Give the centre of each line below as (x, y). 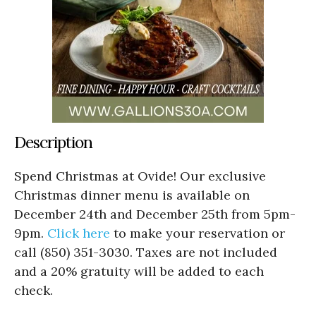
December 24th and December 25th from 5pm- (155, 214)
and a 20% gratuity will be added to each (139, 271)
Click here (79, 233)
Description (53, 142)
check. (34, 290)
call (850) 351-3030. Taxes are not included (146, 252)
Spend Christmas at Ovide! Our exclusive (140, 176)
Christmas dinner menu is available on (132, 195)
